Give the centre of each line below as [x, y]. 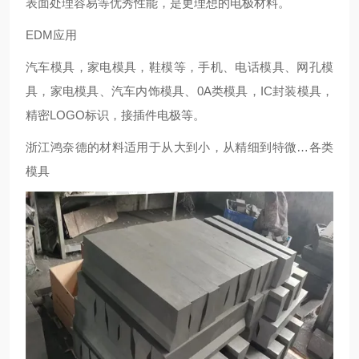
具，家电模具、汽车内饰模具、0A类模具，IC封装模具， [179, 91]
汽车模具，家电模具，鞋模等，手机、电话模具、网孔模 [179, 67]
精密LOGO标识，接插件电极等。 [115, 115]
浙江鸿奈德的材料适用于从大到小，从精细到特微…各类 [179, 147]
